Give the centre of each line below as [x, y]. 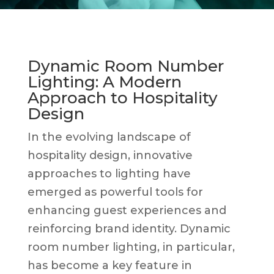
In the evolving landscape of [109, 137]
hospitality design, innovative [110, 155]
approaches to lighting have [109, 173]
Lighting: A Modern [104, 82]
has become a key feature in [109, 265]
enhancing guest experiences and [127, 210]
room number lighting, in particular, [131, 247]
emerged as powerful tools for [115, 192]
